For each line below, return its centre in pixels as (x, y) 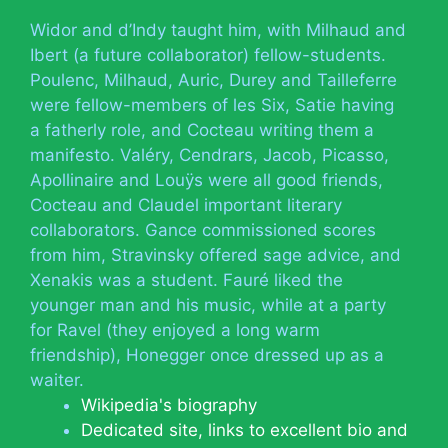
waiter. (57, 379)
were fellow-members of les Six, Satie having (212, 104)
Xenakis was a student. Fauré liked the (186, 279)
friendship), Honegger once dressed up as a (207, 354)
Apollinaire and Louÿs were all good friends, (206, 179)
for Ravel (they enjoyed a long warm (175, 329)
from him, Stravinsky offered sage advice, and (215, 254)
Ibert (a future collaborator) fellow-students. (208, 54)
